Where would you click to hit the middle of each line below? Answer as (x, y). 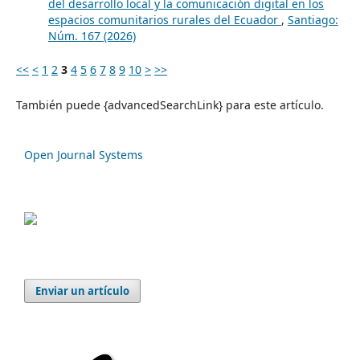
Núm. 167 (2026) (92, 36)
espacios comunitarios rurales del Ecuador (164, 20)
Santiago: (313, 20)
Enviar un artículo (83, 291)
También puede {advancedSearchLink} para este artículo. (170, 105)
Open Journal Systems (84, 155)
